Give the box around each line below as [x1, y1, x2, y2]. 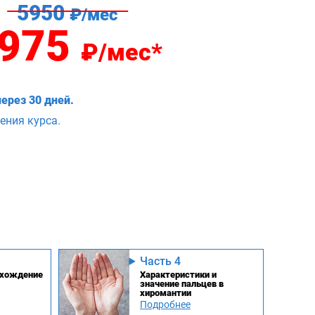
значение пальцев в [140, 278, 224, 289]
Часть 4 [140, 254, 181, 268]
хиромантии [140, 287, 191, 298]
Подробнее [140, 298, 191, 310]
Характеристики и [140, 269, 217, 280]
